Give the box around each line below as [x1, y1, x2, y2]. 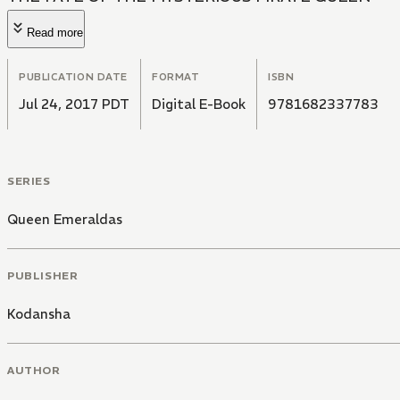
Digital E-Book [152, 96, 246, 113]
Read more [27, 26, 83, 40]
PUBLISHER [7, 268, 79, 282]
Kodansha [7, 304, 71, 322]
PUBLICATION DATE [19, 71, 128, 84]
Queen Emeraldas [7, 211, 122, 229]
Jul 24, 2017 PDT [19, 96, 129, 113]
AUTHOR [7, 362, 61, 377]
